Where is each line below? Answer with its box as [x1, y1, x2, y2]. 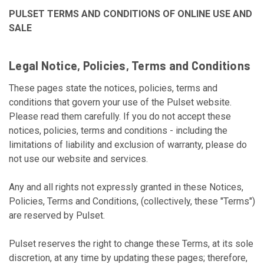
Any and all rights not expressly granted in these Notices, [9, 181, 243, 193]
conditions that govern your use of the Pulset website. [9, 97, 232, 108]
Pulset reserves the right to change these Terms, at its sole [9, 238, 253, 249]
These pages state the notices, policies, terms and [9, 82, 217, 94]
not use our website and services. [9, 153, 148, 164]
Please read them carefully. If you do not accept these [9, 111, 231, 122]
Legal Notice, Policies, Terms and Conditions [9, 58, 250, 72]
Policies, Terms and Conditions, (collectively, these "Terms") [9, 196, 255, 207]
